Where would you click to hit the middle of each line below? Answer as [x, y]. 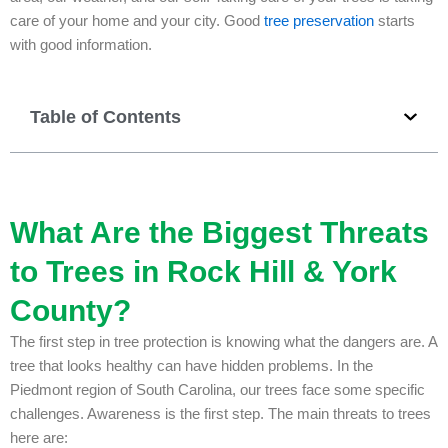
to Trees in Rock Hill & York [203, 271]
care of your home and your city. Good [135, 21]
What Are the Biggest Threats [219, 232]
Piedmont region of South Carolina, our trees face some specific [217, 389]
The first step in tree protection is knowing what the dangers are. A [223, 341]
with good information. [81, 45]
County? [70, 310]
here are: [39, 437]
